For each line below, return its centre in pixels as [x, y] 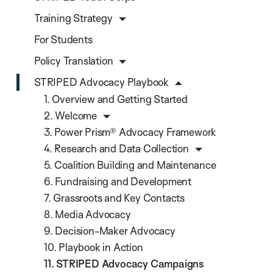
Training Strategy [73, 18]
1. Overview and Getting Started [116, 99]
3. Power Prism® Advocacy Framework [130, 132]
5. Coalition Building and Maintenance [130, 165]
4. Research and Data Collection [116, 149]
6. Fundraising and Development [118, 182]
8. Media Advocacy [87, 214]
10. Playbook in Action [94, 247]
